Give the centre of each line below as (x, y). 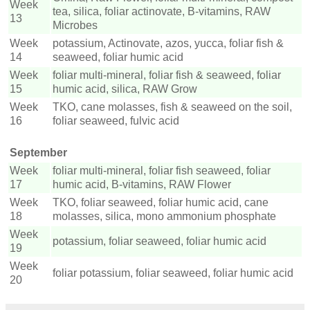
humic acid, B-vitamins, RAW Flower (142, 185)
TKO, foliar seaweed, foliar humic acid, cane (161, 203)
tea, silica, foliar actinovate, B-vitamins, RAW (162, 12)
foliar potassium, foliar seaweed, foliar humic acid (173, 273)
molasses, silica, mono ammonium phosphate (164, 217)
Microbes (75, 26)
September (38, 153)
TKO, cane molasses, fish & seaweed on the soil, (172, 107)
